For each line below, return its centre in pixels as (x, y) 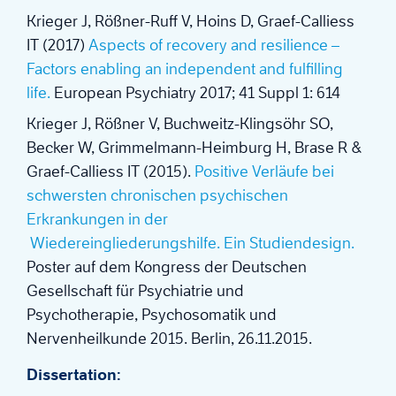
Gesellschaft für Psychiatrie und (135, 291)
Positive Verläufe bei (264, 172)
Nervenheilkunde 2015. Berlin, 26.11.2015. (169, 339)
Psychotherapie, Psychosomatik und (152, 315)
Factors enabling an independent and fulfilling (185, 69)
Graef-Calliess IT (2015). (110, 172)
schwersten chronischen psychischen (157, 196)
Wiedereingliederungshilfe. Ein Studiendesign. (190, 244)
